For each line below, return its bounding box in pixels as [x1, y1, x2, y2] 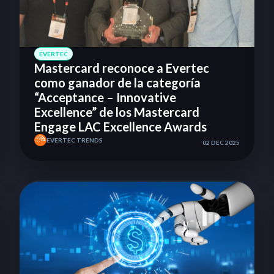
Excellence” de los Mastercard [34, 105, 199, 120]
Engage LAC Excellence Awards [34, 119, 207, 135]
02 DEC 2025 [202, 139, 240, 147]
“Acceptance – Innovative [34, 90, 176, 105]
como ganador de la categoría [34, 75, 201, 91]
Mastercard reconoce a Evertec [34, 61, 209, 76]
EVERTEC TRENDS [46, 136, 103, 144]
